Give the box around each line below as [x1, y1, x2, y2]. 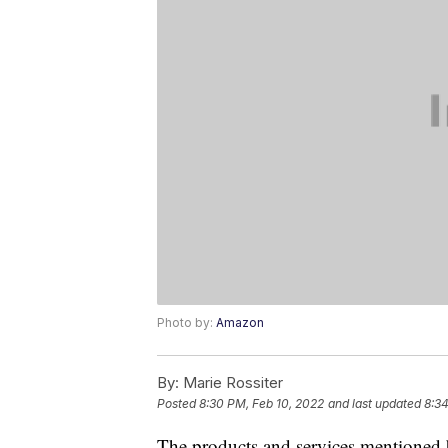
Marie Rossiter [179, 373, 283, 393]
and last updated [328, 396, 421, 412]
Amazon [216, 315, 264, 331]
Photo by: [157, 315, 216, 331]
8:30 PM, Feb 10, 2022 [199, 396, 324, 412]
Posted [157, 396, 199, 412]
